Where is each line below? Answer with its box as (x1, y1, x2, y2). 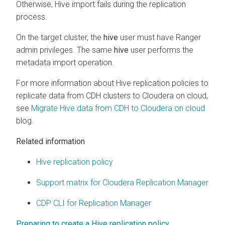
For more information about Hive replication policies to (16, 78, 208, 88)
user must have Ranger (118, 33, 201, 43)
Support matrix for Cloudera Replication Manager (36, 178, 208, 188)
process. (16, 12, 47, 22)
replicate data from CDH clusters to (16, 91, 142, 101)
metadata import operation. (16, 58, 114, 68)
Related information (16, 137, 85, 147)
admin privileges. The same (16, 45, 114, 55)
